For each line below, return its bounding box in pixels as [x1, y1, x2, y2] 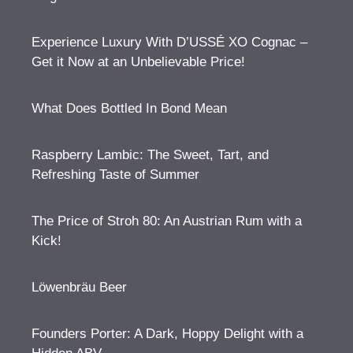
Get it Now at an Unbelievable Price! [32, 54, 245, 69]
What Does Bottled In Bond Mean [32, 101, 227, 116]
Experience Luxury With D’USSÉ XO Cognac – [32, 35, 307, 50]
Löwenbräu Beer [32, 280, 127, 295]
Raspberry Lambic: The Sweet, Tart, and [32, 147, 269, 162]
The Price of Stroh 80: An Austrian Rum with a [32, 214, 302, 229]
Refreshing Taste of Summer [32, 167, 199, 182]
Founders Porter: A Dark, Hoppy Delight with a [32, 326, 303, 341]
